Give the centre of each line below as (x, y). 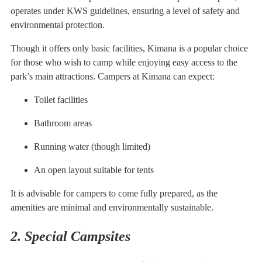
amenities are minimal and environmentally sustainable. (112, 207)
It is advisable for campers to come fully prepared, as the (114, 193)
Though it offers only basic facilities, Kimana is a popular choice (129, 48)
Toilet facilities (61, 99)
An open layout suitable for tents (94, 170)
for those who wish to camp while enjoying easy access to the (124, 62)
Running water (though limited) (92, 146)
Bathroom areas (63, 123)
